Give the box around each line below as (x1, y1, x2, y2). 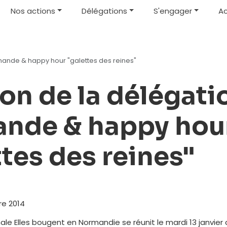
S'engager (153, 5, 192, 16)
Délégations (81, 5, 127, 16)
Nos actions (11, 5, 56, 16)
